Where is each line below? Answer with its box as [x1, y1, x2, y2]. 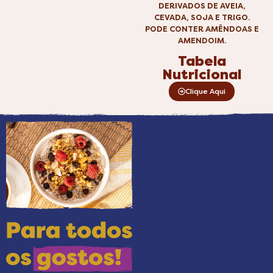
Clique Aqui [185, 87, 225, 96]
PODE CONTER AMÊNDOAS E [144, 24, 259, 34]
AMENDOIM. [177, 35, 226, 45]
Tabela [177, 54, 226, 70]
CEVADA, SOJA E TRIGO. [154, 12, 250, 22]
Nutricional [162, 67, 241, 83]
